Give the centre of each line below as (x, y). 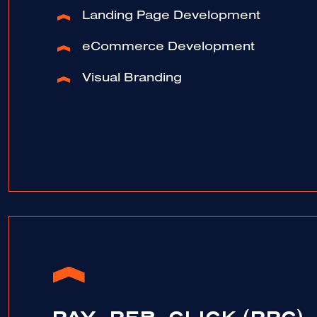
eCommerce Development (168, 48)
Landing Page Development (171, 17)
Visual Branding (132, 80)
